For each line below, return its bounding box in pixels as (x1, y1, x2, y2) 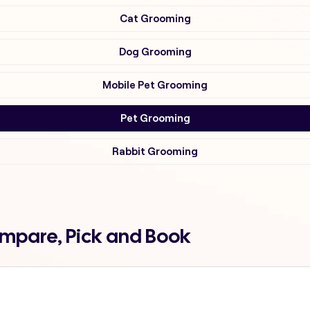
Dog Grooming (118, 46, 192, 57)
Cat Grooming (119, 12, 191, 24)
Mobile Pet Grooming (102, 79, 208, 91)
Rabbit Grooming (112, 145, 198, 157)
